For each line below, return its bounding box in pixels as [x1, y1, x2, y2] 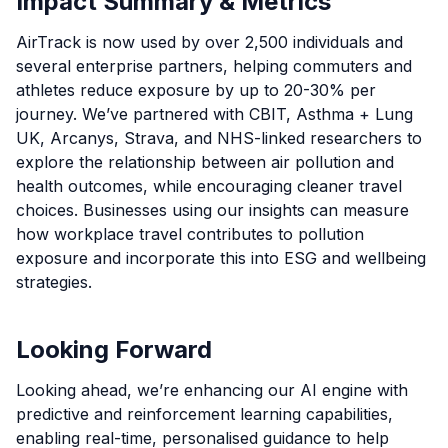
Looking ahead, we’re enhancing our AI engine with [16, 380, 408, 401]
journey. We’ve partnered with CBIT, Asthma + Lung [16, 104, 413, 125]
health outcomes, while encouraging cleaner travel [16, 176, 402, 197]
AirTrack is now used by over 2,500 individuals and [16, 32, 403, 53]
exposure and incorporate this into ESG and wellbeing [16, 248, 426, 269]
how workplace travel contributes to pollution [16, 224, 364, 245]
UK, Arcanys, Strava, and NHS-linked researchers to [16, 128, 422, 149]
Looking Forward [16, 335, 212, 365]
